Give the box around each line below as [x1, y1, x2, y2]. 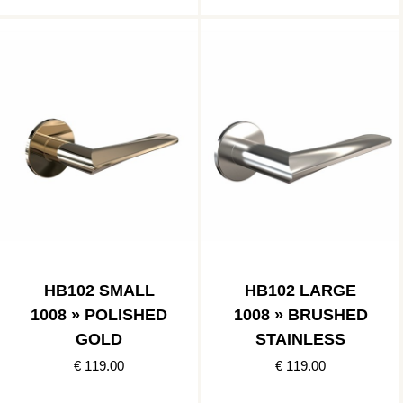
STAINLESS [255, 330, 345, 349]
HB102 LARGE [245, 282, 356, 300]
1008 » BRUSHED [233, 306, 368, 325]
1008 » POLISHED [31, 306, 167, 325]
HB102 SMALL [43, 282, 155, 300]
